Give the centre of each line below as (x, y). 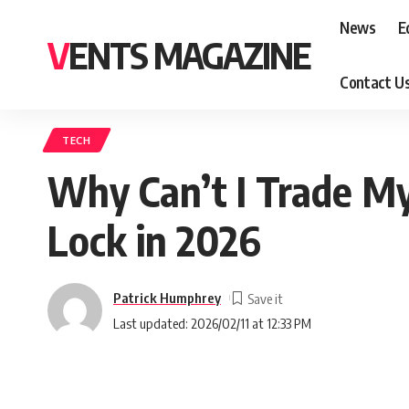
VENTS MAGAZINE (189, 55)
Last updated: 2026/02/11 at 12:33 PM (212, 323)
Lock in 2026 (154, 240)
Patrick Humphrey (167, 297)
